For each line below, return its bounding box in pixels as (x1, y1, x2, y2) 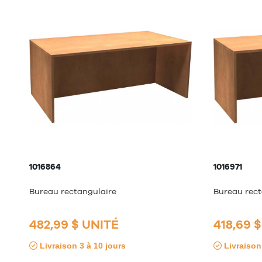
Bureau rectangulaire (29, 186, 116, 196)
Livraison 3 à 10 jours (37, 241, 126, 251)
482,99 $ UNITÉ (29, 217, 119, 232)
